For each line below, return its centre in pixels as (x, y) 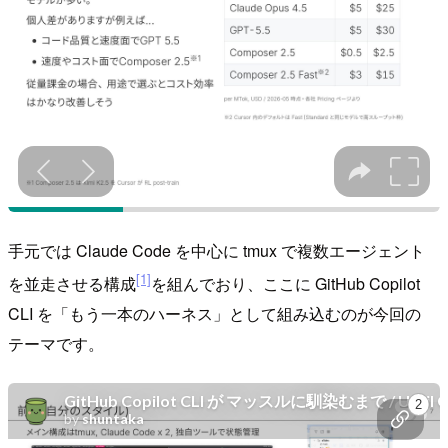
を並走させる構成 (72, 283)
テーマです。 (56, 343)
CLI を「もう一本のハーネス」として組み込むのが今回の (214, 313)
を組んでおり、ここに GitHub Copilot (285, 283)
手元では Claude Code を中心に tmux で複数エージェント (216, 250)
